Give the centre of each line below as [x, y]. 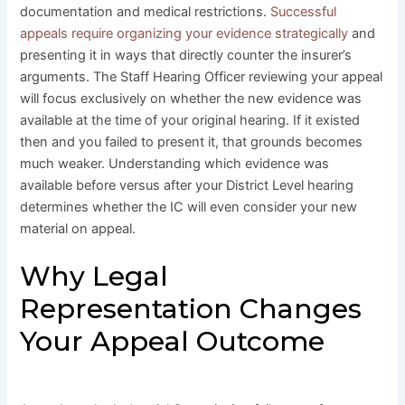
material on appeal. [78, 228]
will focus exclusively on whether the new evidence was [191, 98]
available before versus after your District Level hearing [187, 185]
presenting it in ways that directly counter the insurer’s [186, 55]
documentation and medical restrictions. [146, 11]
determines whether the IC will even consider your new [189, 207]
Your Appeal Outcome [173, 342]
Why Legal [94, 277]
